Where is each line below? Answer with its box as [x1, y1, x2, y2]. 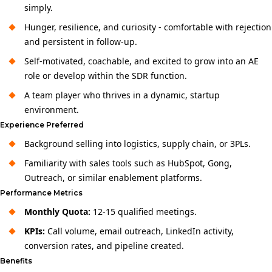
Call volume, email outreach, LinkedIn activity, [45, 225, 234, 237]
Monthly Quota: [24, 206, 90, 217]
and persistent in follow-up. [24, 36, 137, 47]
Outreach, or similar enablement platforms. [24, 172, 202, 183]
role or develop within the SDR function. [24, 70, 187, 81]
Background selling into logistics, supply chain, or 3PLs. [24, 138, 251, 149]
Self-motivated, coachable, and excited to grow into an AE [24, 55, 259, 67]
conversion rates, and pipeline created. [24, 240, 184, 251]
